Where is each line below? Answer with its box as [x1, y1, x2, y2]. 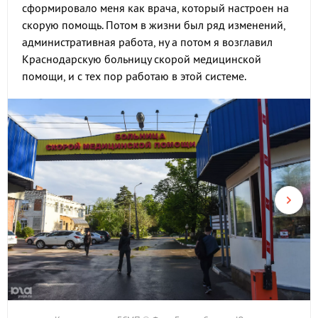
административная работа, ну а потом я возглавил [22, 35, 273, 49]
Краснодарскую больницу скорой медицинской [22, 52, 261, 66]
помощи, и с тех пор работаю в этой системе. [22, 69, 246, 83]
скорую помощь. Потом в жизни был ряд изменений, [22, 18, 285, 32]
